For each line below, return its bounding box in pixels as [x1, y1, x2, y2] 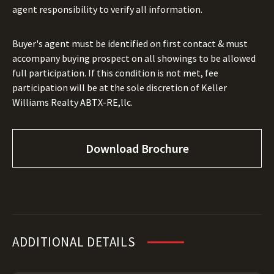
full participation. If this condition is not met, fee [12, 67, 218, 79]
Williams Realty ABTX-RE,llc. [12, 96, 133, 108]
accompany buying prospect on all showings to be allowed [12, 52, 256, 64]
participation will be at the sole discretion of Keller [12, 81, 227, 94]
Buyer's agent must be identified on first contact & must [12, 37, 248, 50]
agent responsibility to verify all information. [12, 3, 202, 15]
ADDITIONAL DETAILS [12, 234, 136, 250]
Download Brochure [86, 141, 189, 156]
